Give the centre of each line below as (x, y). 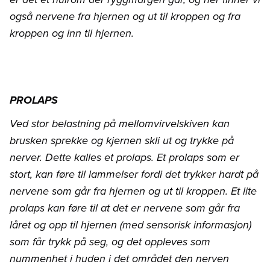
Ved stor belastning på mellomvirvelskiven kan (120, 124)
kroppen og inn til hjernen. (72, 33)
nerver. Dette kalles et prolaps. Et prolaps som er (124, 158)
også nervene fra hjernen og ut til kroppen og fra (125, 17)
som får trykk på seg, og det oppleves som (110, 242)
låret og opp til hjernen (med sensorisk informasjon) (130, 225)
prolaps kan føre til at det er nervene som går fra (125, 208)
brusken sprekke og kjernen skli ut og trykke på (122, 141)
